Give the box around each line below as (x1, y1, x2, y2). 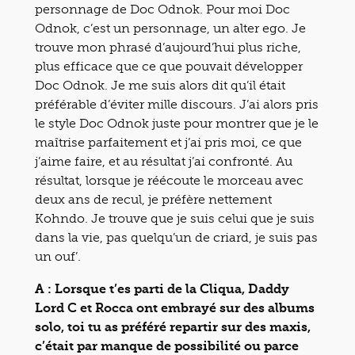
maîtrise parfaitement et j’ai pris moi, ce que (35, 134, 302, 150)
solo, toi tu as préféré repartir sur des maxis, (35, 319, 311, 334)
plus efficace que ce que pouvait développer (35, 58, 303, 74)
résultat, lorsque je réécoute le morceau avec (35, 172, 303, 188)
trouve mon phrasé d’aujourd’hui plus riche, (35, 39, 301, 55)
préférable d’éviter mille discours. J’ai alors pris (35, 96, 319, 112)
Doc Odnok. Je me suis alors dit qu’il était (35, 77, 285, 93)
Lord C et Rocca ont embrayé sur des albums (35, 300, 315, 315)
